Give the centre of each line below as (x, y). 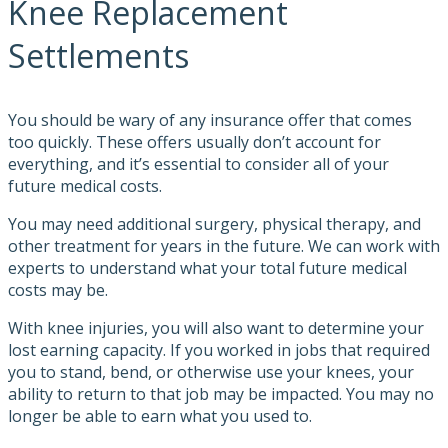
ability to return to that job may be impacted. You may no (221, 393)
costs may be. (58, 289)
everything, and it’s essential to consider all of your (198, 163)
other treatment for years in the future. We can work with (224, 245)
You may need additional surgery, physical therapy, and (214, 223)
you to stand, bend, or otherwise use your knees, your (211, 371)
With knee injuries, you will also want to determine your (216, 327)
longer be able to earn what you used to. (160, 415)
